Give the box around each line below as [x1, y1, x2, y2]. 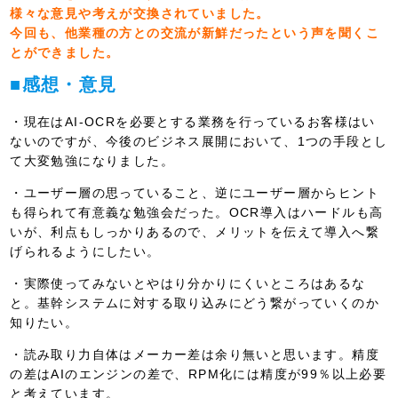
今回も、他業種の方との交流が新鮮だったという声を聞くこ [10, 25, 380, 40]
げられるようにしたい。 [10, 243, 161, 259]
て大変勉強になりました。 [10, 153, 175, 168]
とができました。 [10, 44, 120, 60]
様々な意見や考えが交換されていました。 [10, 5, 270, 20]
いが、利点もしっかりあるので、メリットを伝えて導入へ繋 [10, 224, 380, 239]
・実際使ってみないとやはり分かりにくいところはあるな [10, 275, 366, 291]
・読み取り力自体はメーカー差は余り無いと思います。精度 [10, 346, 380, 362]
